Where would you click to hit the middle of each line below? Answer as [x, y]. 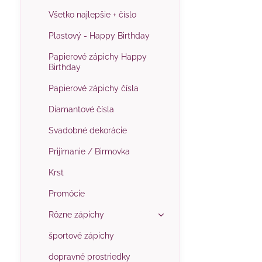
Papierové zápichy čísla [93, 88]
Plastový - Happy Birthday [99, 36]
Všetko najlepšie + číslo [92, 15]
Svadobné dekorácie [87, 130]
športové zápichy [81, 236]
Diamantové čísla [81, 109]
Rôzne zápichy [76, 215]
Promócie [66, 194]
